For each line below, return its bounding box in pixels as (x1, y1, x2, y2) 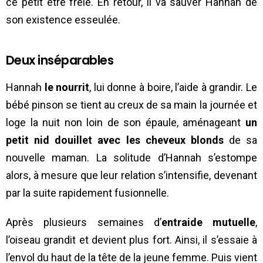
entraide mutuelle (161, 215, 255, 228)
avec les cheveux (97, 133, 186, 146)
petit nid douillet (6, 133, 93, 146)
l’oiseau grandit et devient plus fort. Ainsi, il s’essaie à (6, 233, 257, 246)
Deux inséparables (6, 51, 114, 69)
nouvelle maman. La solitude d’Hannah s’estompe (6, 151, 257, 164)
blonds (190, 133, 224, 146)
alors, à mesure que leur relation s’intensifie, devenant (6, 168, 257, 181)
